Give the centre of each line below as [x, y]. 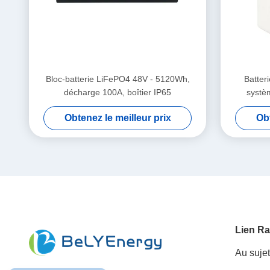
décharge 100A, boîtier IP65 [118, 92]
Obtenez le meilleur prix [118, 118]
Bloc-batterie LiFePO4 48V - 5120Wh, [118, 79]
